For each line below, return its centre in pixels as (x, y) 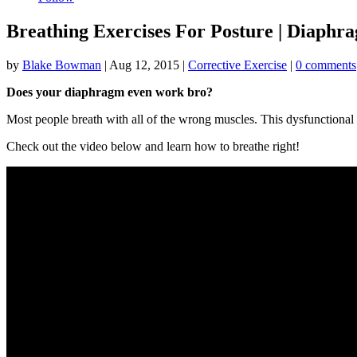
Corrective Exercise (237, 65)
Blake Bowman (62, 65)
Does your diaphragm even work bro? (110, 92)
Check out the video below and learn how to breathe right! (153, 146)
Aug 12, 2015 (144, 65)
